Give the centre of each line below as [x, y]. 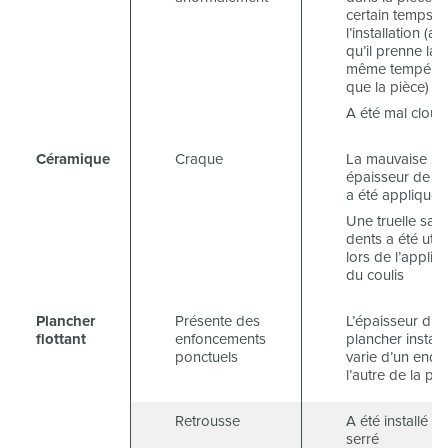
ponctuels [206, 357]
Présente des [217, 321]
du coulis [375, 275]
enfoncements [220, 339]
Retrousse [207, 421]
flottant [61, 339]
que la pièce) [387, 87]
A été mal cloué [396, 113]
